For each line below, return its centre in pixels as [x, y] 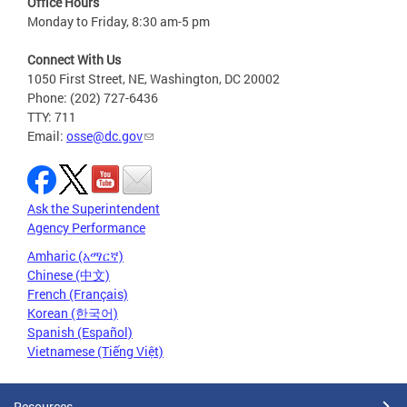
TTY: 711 [52, 116]
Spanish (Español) [80, 332]
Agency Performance [86, 227]
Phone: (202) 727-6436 [93, 97]
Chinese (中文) [69, 274]
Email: [47, 135]
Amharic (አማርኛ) [75, 255]
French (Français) [78, 293]
